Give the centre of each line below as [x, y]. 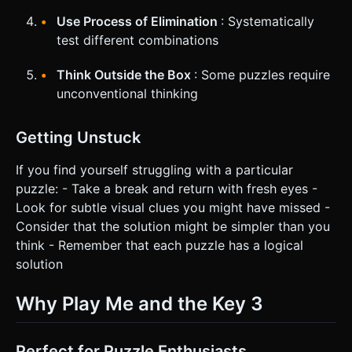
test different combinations [137, 40]
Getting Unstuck [78, 138]
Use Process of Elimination [139, 22]
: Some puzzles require [262, 75]
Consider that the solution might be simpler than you [173, 227]
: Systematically [268, 22]
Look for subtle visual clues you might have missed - [173, 208]
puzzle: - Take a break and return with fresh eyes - [167, 189]
